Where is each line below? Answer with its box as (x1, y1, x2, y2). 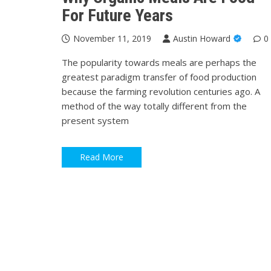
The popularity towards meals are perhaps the (62, 56, 256, 68)
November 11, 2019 (73, 32, 151, 44)
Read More (80, 151, 123, 163)
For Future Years (62, 5, 173, 25)
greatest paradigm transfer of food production (62, 70, 256, 83)
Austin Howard (173, 32, 230, 44)
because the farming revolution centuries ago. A (62, 85, 260, 97)
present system (62, 114, 129, 126)
